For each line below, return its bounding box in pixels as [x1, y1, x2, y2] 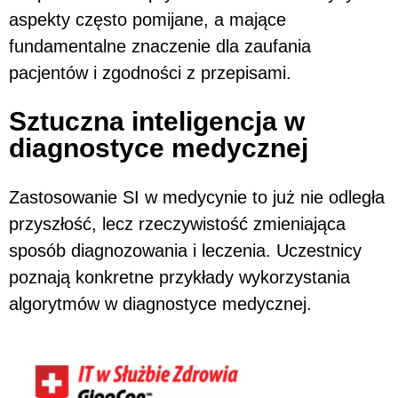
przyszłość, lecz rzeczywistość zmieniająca [9, 214, 346, 235]
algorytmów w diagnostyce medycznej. [9, 294, 312, 314]
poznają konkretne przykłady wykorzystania [9, 267, 350, 288]
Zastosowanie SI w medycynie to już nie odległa [9, 187, 385, 208]
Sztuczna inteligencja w [9, 107, 305, 137]
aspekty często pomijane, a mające [9, 10, 286, 30]
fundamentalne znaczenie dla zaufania [9, 36, 311, 57]
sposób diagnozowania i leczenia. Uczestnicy [9, 241, 362, 261]
